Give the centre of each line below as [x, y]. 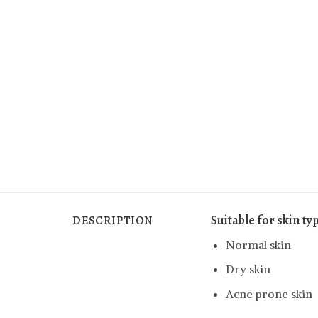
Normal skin [258, 245]
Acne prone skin [269, 294]
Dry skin [248, 269]
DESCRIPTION [113, 220]
